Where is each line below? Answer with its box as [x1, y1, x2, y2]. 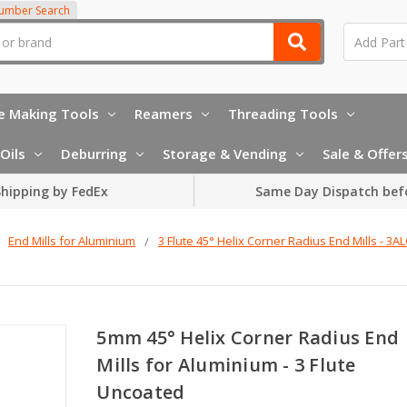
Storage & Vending [163, 144, 287, 163]
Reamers [134, 104, 193, 123]
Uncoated [96, 379, 185, 404]
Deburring [61, 144, 127, 163]
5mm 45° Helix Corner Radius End [96, 324, 400, 350]
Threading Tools [228, 104, 338, 123]
